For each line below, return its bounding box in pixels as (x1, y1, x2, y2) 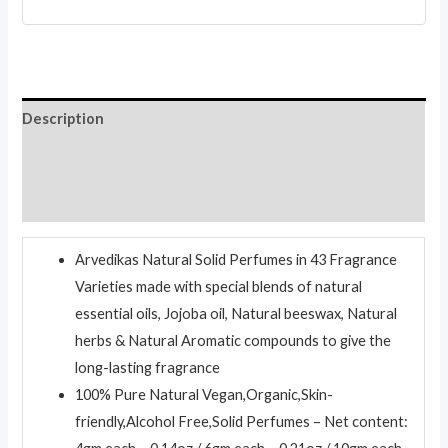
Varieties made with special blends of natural (75, 277, 363, 295)
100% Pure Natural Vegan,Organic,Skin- (75, 385, 334, 403)
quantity (21, 52, 76, 70)
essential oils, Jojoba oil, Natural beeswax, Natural (75, 304, 398, 322)
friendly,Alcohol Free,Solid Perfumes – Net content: (75, 412, 409, 430)
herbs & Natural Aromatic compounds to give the (75, 331, 392, 349)
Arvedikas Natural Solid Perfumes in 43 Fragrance (75, 250, 398, 268)
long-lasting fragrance (75, 358, 221, 376)
